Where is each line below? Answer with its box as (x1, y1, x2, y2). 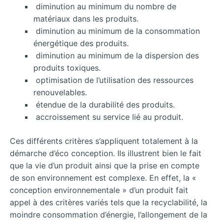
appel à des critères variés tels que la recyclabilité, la (10, 197, 207, 208)
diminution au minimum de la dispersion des (33, 51, 199, 61)
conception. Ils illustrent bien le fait (71, 148, 201, 159)
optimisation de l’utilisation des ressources (33, 75, 193, 85)
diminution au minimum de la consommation (33, 26, 200, 36)
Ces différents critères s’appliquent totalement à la (10, 136, 198, 146)
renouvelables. (33, 87, 87, 98)
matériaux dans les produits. (33, 14, 138, 24)
